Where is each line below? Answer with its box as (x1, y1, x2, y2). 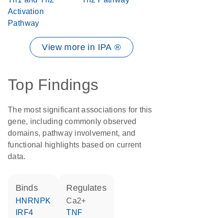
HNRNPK (21, 197, 51, 205)
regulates (73, 183, 107, 193)
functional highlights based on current (8, 141, 142, 149)
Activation (8, 7, 44, 16)
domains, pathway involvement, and (8, 129, 136, 137)
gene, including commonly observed (8, 117, 137, 126)
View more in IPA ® (42, 42, 121, 52)
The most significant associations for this (8, 106, 152, 114)
